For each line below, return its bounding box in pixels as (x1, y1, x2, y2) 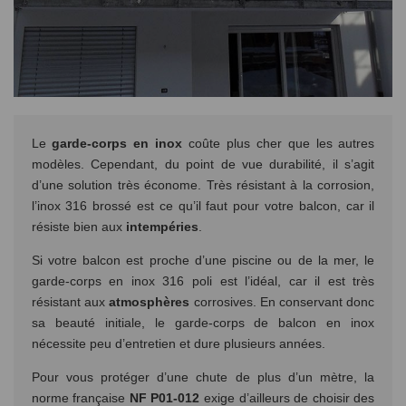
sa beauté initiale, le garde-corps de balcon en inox (31, 314, 375, 330)
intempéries (125, 218, 198, 234)
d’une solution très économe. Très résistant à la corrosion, (31, 177, 375, 192)
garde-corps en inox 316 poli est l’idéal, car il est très (31, 273, 375, 288)
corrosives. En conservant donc (193, 294, 375, 309)
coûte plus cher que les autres (188, 135, 375, 150)
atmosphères (109, 294, 194, 309)
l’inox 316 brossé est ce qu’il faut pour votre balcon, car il (31, 198, 375, 213)
